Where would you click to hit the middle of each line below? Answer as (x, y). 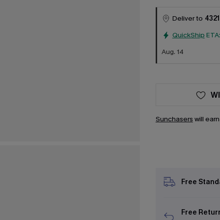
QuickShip (188, 35)
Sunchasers (174, 119)
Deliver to (187, 18)
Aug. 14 (172, 52)
